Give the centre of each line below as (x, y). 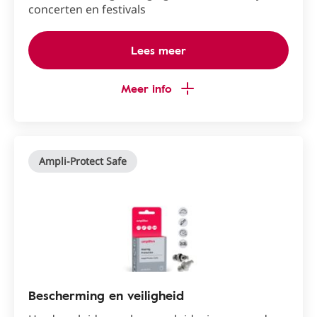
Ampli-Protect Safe (83, 161)
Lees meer (158, 50)
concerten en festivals (87, 9)
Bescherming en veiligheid (106, 295)
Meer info (146, 88)
